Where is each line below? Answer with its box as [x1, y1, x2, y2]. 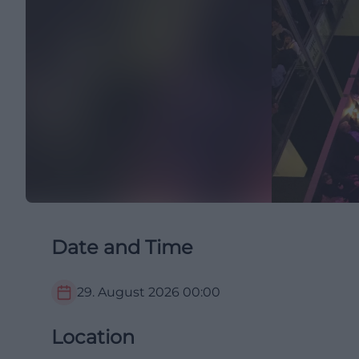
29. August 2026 [77, 284, 179, 300]
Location [51, 325, 135, 349]
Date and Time [51, 236, 193, 259]
